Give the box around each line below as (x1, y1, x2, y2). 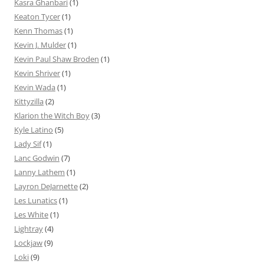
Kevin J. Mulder (14, 39, 66, 50)
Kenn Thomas (14, 25, 62, 36)
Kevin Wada (14, 81, 55, 93)
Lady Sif (14, 138, 41, 149)
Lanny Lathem (14, 166, 65, 177)
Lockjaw (14, 237, 42, 248)
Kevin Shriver (14, 67, 60, 78)
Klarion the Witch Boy (14, 110, 90, 121)
